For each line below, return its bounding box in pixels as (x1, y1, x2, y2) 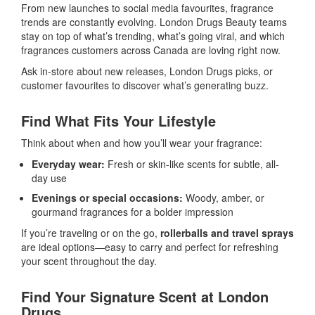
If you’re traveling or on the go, (21, 225, 160, 240)
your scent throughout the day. (21, 253, 157, 268)
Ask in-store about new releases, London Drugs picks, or (21, 63, 273, 78)
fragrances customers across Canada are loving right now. (21, 42, 281, 57)
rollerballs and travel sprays (160, 225, 294, 240)
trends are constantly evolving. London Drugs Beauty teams (21, 14, 287, 29)
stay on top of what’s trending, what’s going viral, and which (21, 28, 285, 43)
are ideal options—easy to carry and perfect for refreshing (21, 239, 278, 254)
